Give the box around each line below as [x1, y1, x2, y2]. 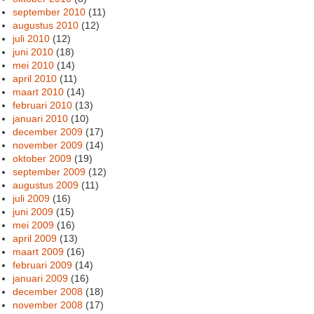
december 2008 [13, 285, 83, 297]
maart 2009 [13, 245, 64, 257]
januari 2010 [13, 112, 69, 124]
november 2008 [13, 299, 83, 310]
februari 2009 [13, 259, 73, 271]
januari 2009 [13, 272, 69, 284]
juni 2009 [13, 205, 54, 217]
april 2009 [13, 232, 57, 244]
